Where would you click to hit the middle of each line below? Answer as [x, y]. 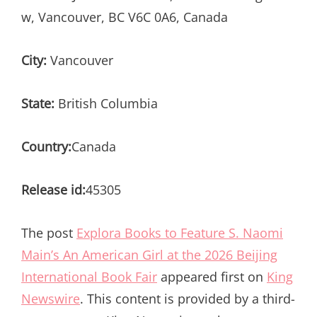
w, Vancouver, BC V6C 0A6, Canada [125, 17]
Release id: [53, 189]
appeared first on [212, 276]
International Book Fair [89, 276]
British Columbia [106, 103]
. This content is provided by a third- [188, 298]
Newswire [51, 298]
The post [49, 232]
